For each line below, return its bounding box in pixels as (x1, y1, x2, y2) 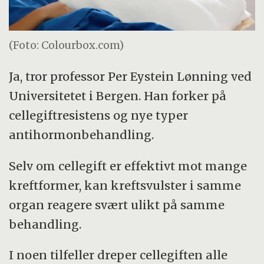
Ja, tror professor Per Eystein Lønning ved (9, 68, 252, 84)
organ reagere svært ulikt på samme (9, 197, 225, 212)
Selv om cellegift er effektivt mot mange (9, 158, 247, 173)
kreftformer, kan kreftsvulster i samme (9, 177, 242, 193)
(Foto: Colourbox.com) (9, 38, 124, 52)
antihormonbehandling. (9, 127, 154, 142)
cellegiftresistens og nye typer (9, 107, 189, 123)
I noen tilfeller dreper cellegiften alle (9, 247, 228, 263)
